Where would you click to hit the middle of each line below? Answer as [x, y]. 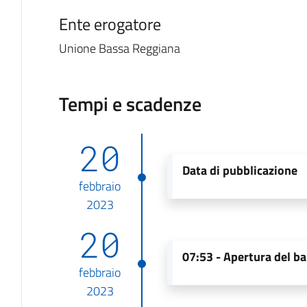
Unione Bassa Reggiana [119, 48]
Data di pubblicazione [240, 170]
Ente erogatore [110, 24]
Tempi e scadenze [130, 103]
